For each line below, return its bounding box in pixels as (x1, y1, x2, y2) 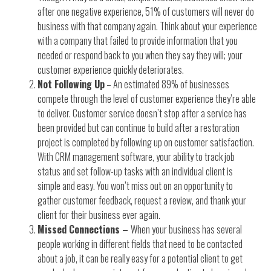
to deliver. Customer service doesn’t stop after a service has (38, 106, 247, 121)
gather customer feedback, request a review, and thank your (38, 193, 247, 208)
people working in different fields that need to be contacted (38, 237, 243, 252)
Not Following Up (38, 77, 105, 92)
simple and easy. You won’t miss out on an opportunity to (38, 178, 233, 194)
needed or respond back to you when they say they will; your (38, 48, 243, 63)
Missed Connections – (38, 222, 131, 237)
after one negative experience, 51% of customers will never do (38, 4, 255, 19)
